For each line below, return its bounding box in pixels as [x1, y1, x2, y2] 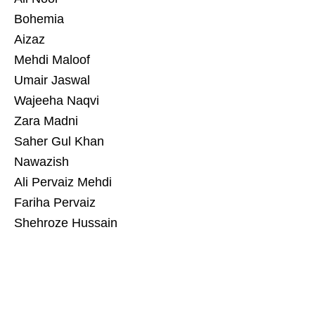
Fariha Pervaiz [14, 195, 96, 210]
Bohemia [14, 11, 64, 26]
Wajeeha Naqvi [14, 93, 99, 108]
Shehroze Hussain [14, 215, 117, 230]
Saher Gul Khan [14, 134, 104, 148]
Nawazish [14, 154, 69, 169]
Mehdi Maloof [14, 52, 90, 67]
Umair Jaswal [14, 72, 90, 87]
